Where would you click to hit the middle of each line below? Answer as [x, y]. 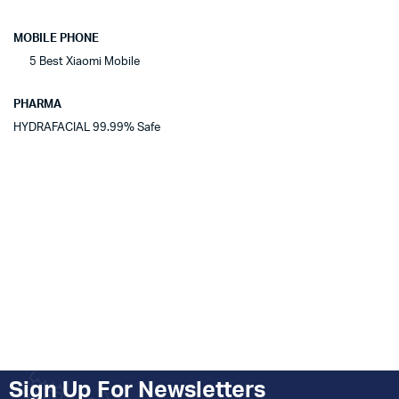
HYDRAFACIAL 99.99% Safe [87, 128]
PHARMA [37, 105]
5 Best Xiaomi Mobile [77, 62]
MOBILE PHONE [56, 39]
